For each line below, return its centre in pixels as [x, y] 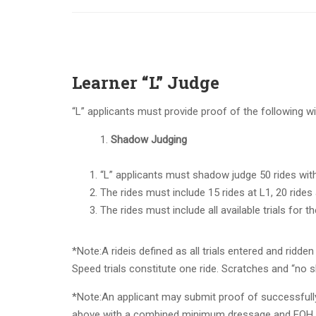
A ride [115, 251]
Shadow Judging [149, 140]
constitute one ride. [175, 268]
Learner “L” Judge [146, 83]
